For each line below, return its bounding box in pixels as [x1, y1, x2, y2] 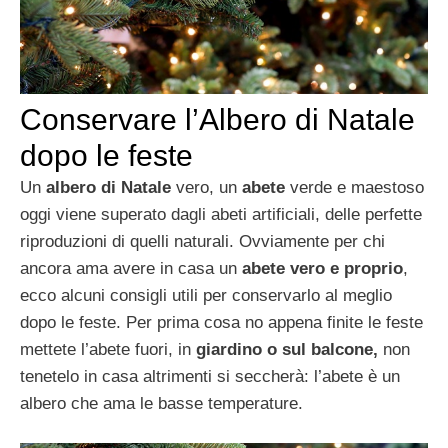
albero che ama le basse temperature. [20, 394, 303, 414]
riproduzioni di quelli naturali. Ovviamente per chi [20, 232, 385, 252]
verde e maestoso [285, 178, 424, 198]
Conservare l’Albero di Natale [20, 103, 415, 137]
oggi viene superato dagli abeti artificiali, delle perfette [20, 205, 422, 225]
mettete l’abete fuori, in [20, 340, 196, 360]
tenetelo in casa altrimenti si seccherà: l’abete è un [20, 367, 400, 387]
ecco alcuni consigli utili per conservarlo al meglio [20, 286, 392, 306]
